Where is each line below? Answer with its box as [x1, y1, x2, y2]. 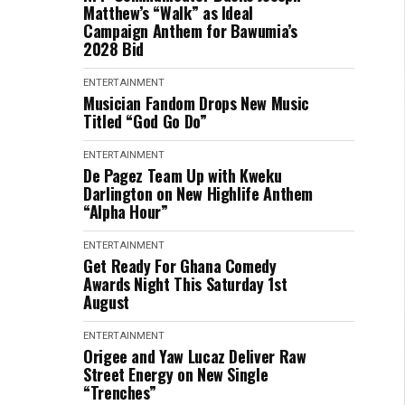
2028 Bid [83, 37, 145, 61]
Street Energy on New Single [83, 363, 268, 386]
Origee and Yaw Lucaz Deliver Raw [83, 344, 306, 368]
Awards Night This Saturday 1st [83, 272, 287, 296]
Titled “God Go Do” [83, 109, 207, 133]
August [83, 290, 129, 314]
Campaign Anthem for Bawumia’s [83, 19, 297, 42]
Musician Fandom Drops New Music [83, 91, 309, 115]
